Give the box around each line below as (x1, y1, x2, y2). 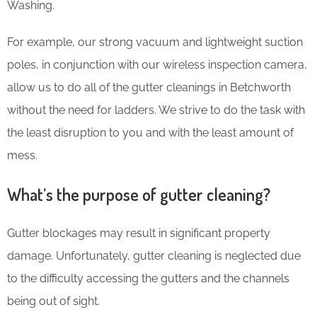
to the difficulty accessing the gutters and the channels (7, 271, 289, 285)
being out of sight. (7, 294, 100, 308)
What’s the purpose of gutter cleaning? (7, 183, 270, 205)
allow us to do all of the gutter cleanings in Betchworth (7, 80, 291, 94)
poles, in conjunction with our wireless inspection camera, (7, 57, 307, 71)
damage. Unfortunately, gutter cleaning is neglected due (7, 248, 301, 263)
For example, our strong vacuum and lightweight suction (7, 35, 303, 49)
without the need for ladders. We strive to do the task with (7, 103, 305, 117)
